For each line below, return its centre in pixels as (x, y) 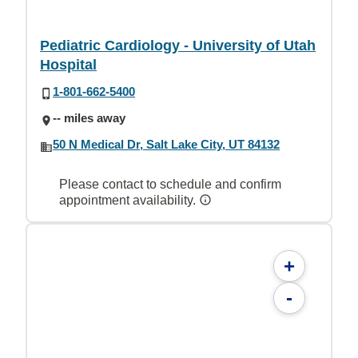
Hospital (68, 64)
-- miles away (89, 118)
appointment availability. (129, 200)
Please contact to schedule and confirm (170, 184)
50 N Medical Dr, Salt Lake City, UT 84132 (166, 145)
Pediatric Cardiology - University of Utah (178, 45)
